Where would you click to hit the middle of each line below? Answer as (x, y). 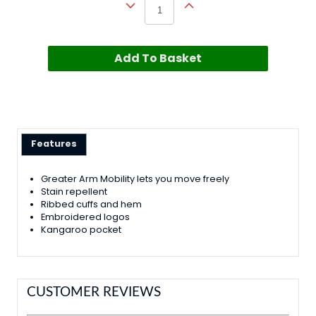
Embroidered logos (86, 217)
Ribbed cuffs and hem (92, 205)
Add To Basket (158, 58)
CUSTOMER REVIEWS (93, 293)
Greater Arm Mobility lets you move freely (135, 179)
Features (54, 144)
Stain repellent (74, 192)
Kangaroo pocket (81, 230)
